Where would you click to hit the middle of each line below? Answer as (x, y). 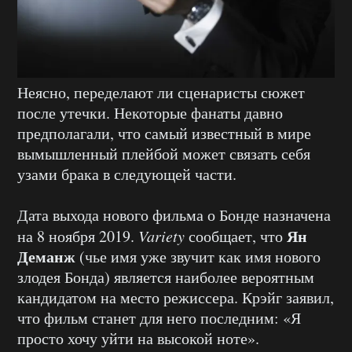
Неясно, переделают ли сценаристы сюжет (161, 92)
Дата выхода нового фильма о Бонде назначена (174, 214)
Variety (161, 235)
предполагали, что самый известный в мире (164, 133)
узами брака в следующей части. (127, 174)
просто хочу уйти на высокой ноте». (138, 338)
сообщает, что (234, 236)
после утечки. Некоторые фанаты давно (150, 112)
